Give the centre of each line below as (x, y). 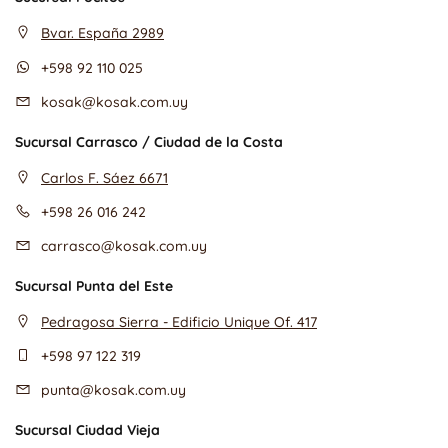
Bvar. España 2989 (102, 33)
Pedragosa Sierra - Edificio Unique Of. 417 (179, 322)
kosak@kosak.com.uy (114, 102)
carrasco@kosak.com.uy (124, 246)
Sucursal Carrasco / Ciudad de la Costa (149, 142)
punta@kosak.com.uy (113, 390)
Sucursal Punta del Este (94, 286)
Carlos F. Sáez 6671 (104, 178)
